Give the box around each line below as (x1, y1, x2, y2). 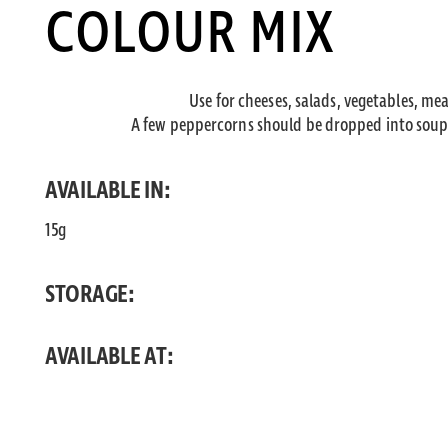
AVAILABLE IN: (44, 179, 171, 203)
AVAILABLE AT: (44, 345, 174, 369)
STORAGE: (44, 283, 135, 307)
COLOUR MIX (44, 5, 335, 65)
